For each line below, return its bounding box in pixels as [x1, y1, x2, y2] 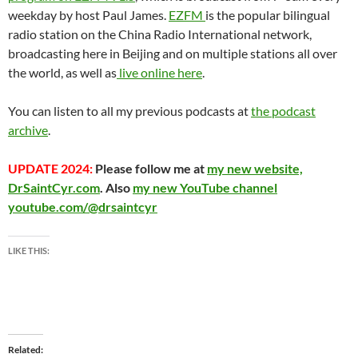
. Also [100, 179, 133, 195]
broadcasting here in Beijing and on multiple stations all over [8, 45, 337, 61]
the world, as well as [8, 64, 117, 80]
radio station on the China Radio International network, [8, 26, 312, 42]
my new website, [207, 160, 303, 176]
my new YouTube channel [133, 179, 277, 195]
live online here [117, 64, 202, 80]
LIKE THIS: [8, 245, 50, 256]
